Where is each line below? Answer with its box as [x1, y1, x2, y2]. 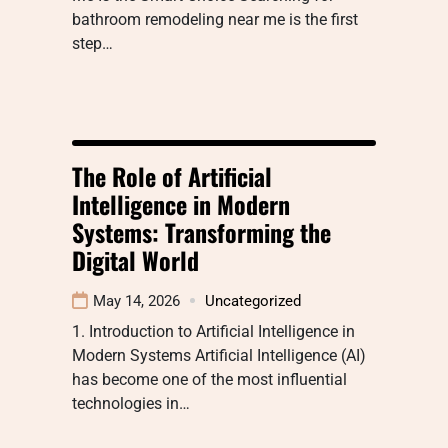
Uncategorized [205, 291, 301, 310]
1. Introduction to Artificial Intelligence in [72, 321, 355, 341]
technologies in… [72, 393, 190, 413]
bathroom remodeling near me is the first [72, 9, 358, 29]
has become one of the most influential [72, 369, 347, 389]
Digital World [72, 241, 199, 278]
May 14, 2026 [93, 291, 180, 310]
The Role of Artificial [72, 157, 272, 194]
